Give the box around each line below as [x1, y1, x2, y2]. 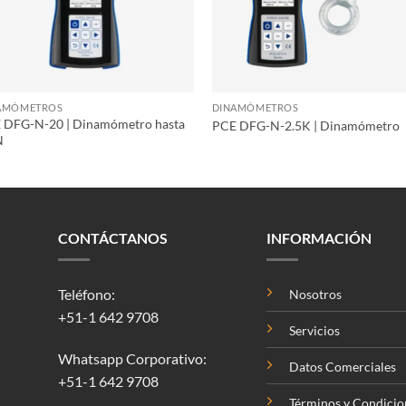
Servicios [288, 323, 340, 339]
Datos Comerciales [288, 359, 396, 375]
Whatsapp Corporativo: [57, 350, 207, 368]
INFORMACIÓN [266, 229, 372, 247]
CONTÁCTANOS [57, 229, 168, 247]
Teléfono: [57, 285, 115, 304]
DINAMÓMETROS [211, 101, 299, 114]
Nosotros [288, 286, 342, 303]
